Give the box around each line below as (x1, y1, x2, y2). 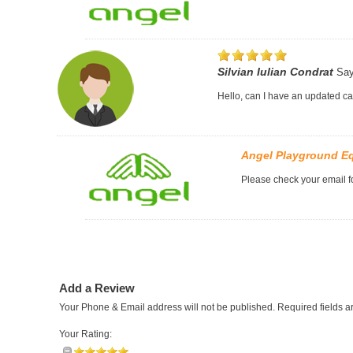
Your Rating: (59, 329, 112, 340)
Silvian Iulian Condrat (217, 65, 333, 78)
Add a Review (59, 281, 135, 295)
